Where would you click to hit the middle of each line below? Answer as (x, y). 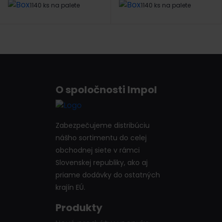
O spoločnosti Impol (106, 89)
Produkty (79, 208)
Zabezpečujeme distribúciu (103, 126)
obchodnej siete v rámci (98, 150)
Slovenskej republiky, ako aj (102, 163)
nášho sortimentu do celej (101, 138)
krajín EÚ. (70, 188)
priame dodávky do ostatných (108, 175)
